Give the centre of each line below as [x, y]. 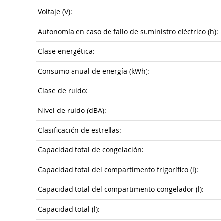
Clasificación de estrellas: [80, 130]
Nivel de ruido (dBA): [72, 110]
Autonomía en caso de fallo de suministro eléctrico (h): [128, 32]
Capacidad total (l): [69, 209]
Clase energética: [66, 51]
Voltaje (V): [55, 12]
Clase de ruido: [63, 91]
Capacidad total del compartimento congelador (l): [121, 189]
